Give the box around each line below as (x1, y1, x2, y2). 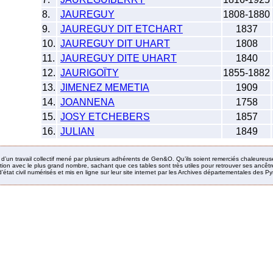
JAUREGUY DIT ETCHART (60, 23, 183, 34)
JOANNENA (60, 96, 115, 107)
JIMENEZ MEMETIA (60, 82, 149, 93)
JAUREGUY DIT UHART (60, 38, 170, 49)
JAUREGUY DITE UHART (60, 52, 177, 63)
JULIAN (60, 126, 94, 136)
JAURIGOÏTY (60, 67, 119, 78)
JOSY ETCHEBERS (60, 111, 150, 122)
